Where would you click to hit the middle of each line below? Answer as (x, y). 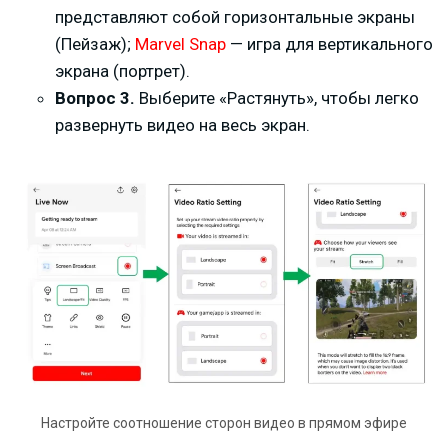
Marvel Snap (180, 43)
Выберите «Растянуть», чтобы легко (277, 97)
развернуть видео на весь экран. (182, 124)
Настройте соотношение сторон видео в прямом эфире (224, 423)
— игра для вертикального (329, 43)
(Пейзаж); (95, 43)
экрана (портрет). (122, 70)
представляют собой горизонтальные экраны (235, 16)
